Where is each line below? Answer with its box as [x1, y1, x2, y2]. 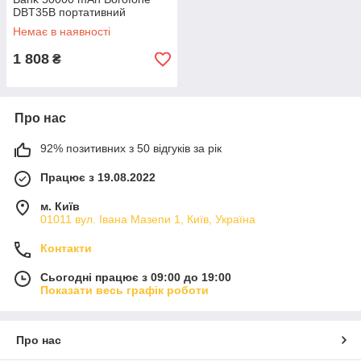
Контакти [40, 242, 92, 255]
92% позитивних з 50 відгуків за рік [40, 142, 222, 155]
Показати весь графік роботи [40, 284, 209, 297]
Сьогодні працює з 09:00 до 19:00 [40, 271, 231, 284]
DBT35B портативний [13, 6, 126, 19]
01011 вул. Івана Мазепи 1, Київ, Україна [40, 213, 255, 226]
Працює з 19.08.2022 [40, 171, 156, 184]
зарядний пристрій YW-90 [13, 19, 149, 31]
